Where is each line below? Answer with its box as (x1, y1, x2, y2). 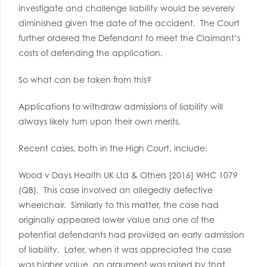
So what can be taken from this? (18, 74, 151, 85)
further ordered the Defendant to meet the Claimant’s (18, 33, 240, 43)
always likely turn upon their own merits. (18, 116, 181, 126)
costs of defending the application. (18, 48, 163, 58)
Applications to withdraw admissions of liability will (18, 101, 223, 111)
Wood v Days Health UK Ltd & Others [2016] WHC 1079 (18, 170, 238, 180)
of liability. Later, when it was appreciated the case (18, 244, 231, 254)
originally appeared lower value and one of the (18, 215, 215, 225)
